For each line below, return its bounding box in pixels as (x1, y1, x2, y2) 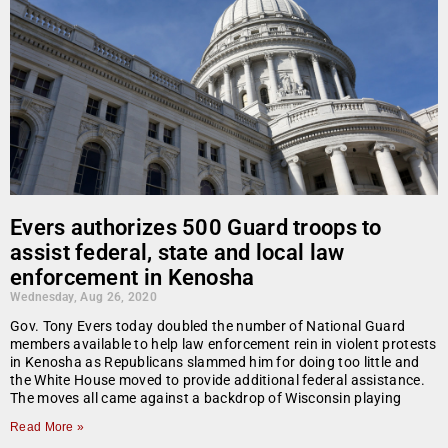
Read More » (10, 420, 85, 435)
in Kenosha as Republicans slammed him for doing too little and (10, 354, 420, 371)
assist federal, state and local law (10, 240, 345, 266)
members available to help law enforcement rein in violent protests (10, 336, 437, 353)
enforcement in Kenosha (10, 265, 255, 291)
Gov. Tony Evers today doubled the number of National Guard (10, 318, 406, 335)
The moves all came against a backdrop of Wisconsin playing (10, 390, 402, 407)
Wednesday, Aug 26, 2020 (10, 290, 157, 305)
